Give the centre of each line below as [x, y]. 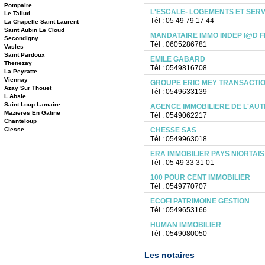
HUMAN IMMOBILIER [185, 225]
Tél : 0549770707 [178, 186]
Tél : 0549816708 [178, 68]
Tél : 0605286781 [178, 44]
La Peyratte [21, 71]
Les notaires [169, 255]
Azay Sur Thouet [28, 88]
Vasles [14, 46]
